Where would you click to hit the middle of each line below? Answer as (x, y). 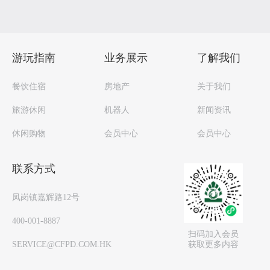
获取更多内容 (213, 244)
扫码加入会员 (213, 234)
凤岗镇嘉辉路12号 (46, 197)
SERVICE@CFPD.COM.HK (62, 244)
